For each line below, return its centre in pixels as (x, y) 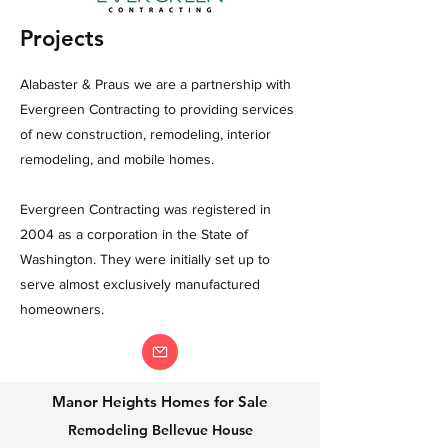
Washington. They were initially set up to (145, 259)
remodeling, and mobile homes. (119, 159)
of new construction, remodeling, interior (145, 134)
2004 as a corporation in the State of (134, 234)
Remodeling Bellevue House (160, 430)
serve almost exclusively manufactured (140, 284)
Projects (62, 38)
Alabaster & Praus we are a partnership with (155, 84)
